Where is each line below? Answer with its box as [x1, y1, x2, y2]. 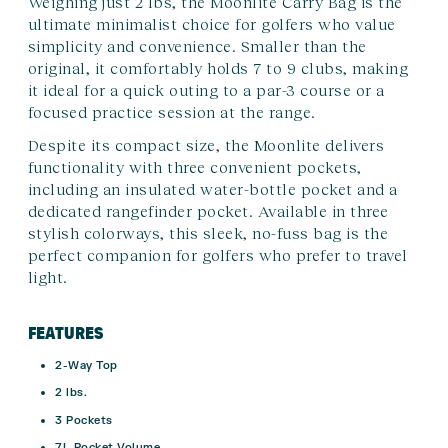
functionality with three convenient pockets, [27, 157, 362, 176]
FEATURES [27, 321, 103, 343]
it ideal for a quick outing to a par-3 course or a [27, 80, 385, 99]
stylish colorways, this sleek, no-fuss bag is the [27, 223, 388, 242]
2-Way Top [55, 357, 118, 373]
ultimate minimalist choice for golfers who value [27, 14, 396, 33]
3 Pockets [55, 412, 113, 428]
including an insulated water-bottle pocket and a [27, 179, 398, 198]
